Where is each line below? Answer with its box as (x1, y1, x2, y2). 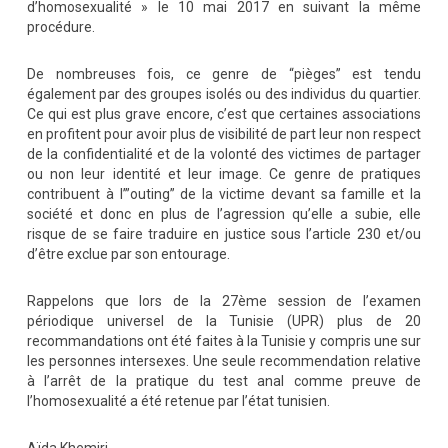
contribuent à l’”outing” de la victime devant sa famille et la (26, 186, 422, 202)
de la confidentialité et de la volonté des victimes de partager (26, 146, 422, 162)
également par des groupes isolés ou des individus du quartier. (26, 86, 422, 102)
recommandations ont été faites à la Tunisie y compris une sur (26, 333, 422, 349)
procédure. (26, 19, 95, 35)
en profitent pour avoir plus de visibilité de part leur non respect (26, 126, 422, 142)
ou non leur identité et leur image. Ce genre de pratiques (26, 166, 422, 182)
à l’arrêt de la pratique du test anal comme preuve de (26, 373, 422, 389)
